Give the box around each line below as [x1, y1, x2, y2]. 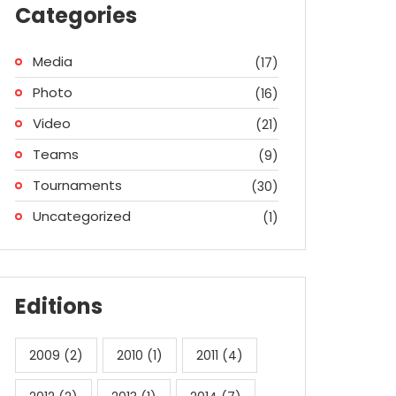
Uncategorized [33, 207, 131, 225]
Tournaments [33, 176, 122, 194]
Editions [15, 292, 103, 321]
